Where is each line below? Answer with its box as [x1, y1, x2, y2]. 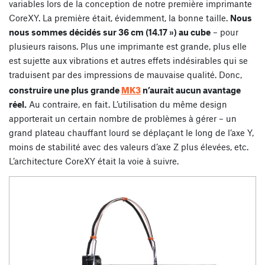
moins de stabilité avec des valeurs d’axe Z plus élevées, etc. [9, 141, 248, 152]
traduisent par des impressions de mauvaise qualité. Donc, [9, 69, 242, 80]
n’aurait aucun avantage [141, 84, 241, 95]
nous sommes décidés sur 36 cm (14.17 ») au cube [9, 26, 211, 37]
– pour [211, 26, 238, 37]
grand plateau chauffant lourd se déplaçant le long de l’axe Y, [9, 127, 254, 138]
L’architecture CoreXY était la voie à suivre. [9, 155, 179, 166]
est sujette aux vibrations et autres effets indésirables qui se [9, 54, 248, 66]
